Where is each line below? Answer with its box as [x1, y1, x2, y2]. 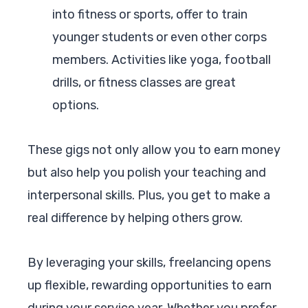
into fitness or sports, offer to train [52, 6, 247, 22]
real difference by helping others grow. [27, 210, 243, 225]
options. [52, 97, 99, 113]
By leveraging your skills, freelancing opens [27, 254, 271, 270]
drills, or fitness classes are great [52, 74, 236, 90]
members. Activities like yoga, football [52, 52, 271, 67]
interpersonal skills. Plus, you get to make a [27, 187, 270, 203]
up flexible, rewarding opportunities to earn [27, 277, 272, 293]
